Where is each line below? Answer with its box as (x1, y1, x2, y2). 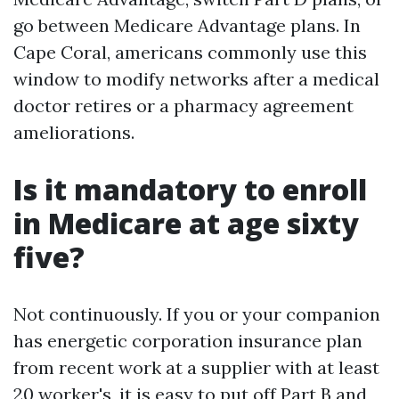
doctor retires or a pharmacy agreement (13, 94, 354, 117)
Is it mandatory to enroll (13, 170, 367, 208)
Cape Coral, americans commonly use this (13, 41, 367, 63)
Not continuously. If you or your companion (13, 303, 380, 325)
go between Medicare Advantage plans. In (13, 14, 361, 37)
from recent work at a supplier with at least (13, 356, 379, 379)
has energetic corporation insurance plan (13, 330, 362, 352)
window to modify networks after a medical (13, 68, 379, 90)
